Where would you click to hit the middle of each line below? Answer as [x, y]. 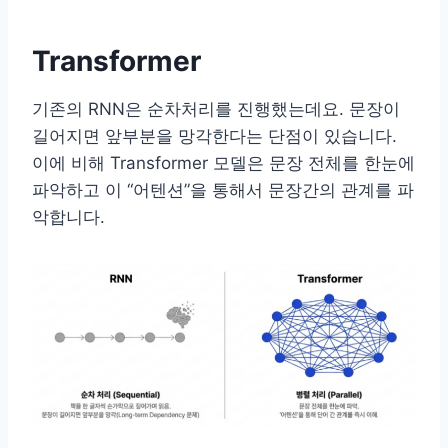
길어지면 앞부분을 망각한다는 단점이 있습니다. [214, 136]
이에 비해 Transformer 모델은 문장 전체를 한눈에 [223, 163]
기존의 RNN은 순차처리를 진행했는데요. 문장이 [216, 109]
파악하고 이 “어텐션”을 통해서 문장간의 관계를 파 [223, 190]
